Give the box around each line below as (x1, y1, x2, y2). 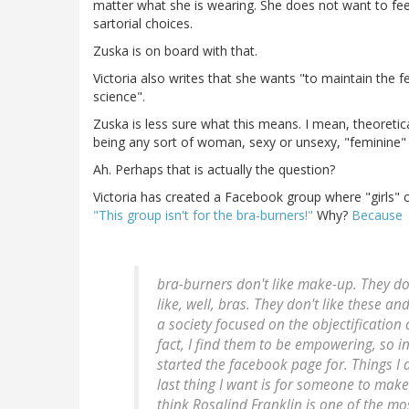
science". (93, 88, 145, 106)
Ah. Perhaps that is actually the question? (93, 161, 335, 179)
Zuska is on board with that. (93, 42, 257, 60)
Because (351, 206, 403, 225)
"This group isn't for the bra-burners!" (93, 206, 313, 225)
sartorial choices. (93, 15, 193, 33)
